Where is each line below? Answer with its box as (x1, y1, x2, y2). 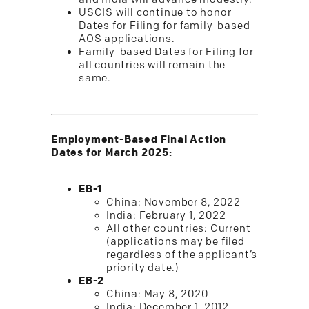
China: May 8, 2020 (106, 288, 208, 301)
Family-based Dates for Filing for (79, 46, 254, 59)
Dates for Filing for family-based (79, 19, 250, 32)
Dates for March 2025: (51, 146, 172, 159)
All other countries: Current (106, 222, 251, 235)
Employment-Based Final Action (51, 133, 227, 146)
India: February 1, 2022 (106, 209, 226, 222)
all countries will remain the (79, 59, 226, 72)
